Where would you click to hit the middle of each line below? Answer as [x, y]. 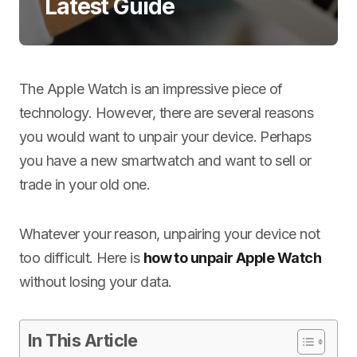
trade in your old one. [85, 184]
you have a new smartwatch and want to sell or [165, 161]
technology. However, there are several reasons [167, 113]
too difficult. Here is [81, 258]
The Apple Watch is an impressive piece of [151, 89]
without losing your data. [96, 282]
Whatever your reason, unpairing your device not [170, 234]
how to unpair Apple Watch [232, 258]
